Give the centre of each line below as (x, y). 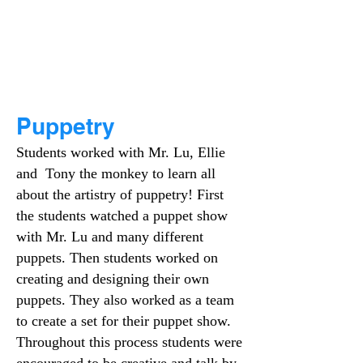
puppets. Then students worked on (117, 258)
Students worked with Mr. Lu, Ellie (121, 152)
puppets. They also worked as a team (125, 300)
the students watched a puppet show (122, 216)
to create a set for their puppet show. (124, 321)
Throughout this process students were (129, 342)
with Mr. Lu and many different (110, 237)
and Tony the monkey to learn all (116, 173)
